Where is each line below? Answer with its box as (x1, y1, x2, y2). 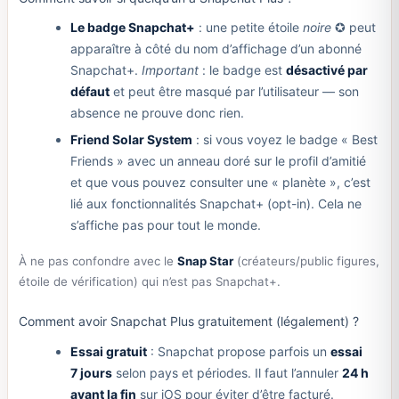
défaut (70, 84, 110, 100)
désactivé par (286, 62, 368, 78)
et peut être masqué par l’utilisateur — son (110, 84, 359, 100)
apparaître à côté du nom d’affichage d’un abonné (70, 41, 362, 57)
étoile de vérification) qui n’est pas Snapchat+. (18, 273, 281, 289)
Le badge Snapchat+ (70, 20, 195, 36)
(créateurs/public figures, (232, 253, 379, 268)
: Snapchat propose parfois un (147, 343, 330, 359)
